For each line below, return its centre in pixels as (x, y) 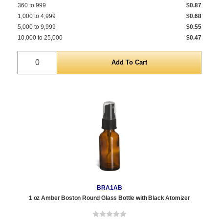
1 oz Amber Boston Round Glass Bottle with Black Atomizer (109, 198)
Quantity (52, 57)
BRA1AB (109, 188)
